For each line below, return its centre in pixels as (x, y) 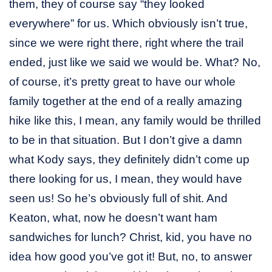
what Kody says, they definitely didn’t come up (129, 160)
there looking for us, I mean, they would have (126, 179)
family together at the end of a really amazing (126, 101)
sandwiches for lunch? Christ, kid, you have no (131, 237)
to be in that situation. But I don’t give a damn (126, 140)
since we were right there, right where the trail (126, 43)
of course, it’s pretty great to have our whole (122, 82)
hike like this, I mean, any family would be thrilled (135, 121)
